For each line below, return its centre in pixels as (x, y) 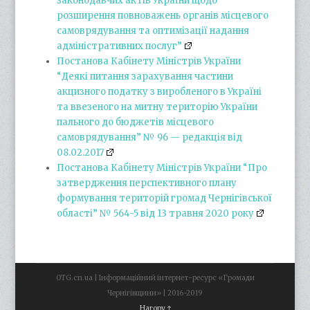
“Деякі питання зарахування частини (145, 77)
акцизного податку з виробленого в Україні (159, 92)
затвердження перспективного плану (147, 183)
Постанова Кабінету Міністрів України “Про (162, 168)
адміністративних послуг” (120, 46)
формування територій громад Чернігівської (165, 199)
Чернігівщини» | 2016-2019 (155, 293)
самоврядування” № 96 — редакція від (150, 138)
